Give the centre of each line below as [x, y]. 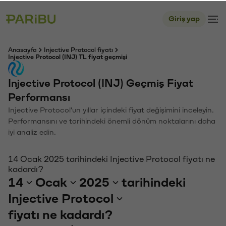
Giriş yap [184, 18]
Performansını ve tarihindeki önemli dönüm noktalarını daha [112, 120]
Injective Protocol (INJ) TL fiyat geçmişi [68, 56]
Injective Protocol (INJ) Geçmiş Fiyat [101, 82]
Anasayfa [22, 49]
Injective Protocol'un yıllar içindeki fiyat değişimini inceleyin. [111, 109]
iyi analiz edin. [32, 131]
